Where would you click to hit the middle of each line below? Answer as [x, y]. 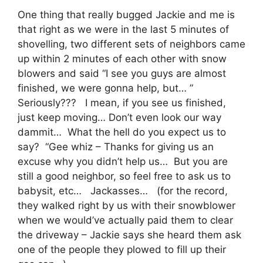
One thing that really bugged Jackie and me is [126, 14]
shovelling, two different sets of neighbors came [131, 44]
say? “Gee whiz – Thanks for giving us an [116, 146]
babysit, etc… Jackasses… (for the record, [123, 190]
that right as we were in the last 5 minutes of [123, 29]
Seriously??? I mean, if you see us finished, [122, 102]
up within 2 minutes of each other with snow [122, 58]
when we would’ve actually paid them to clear [125, 220]
